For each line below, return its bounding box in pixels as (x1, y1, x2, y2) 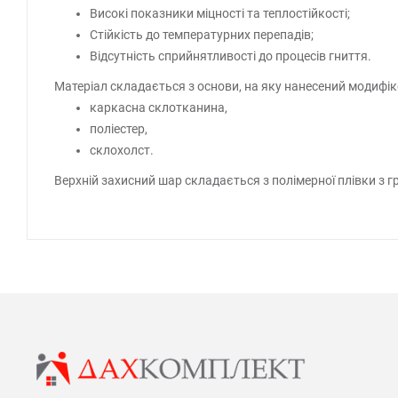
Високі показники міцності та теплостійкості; (90, 5, 350, 20)
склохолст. (90, 142, 154, 157)
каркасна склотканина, (90, 99, 227, 115)
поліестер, (90, 121, 147, 136)
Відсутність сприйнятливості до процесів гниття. (90, 48, 371, 63)
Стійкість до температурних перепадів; (90, 27, 314, 42)
